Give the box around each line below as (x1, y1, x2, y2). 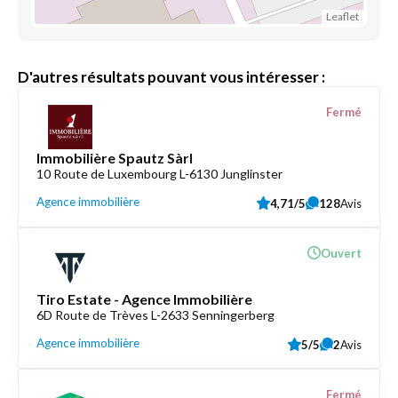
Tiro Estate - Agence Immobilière (36, 291, 252, 307)
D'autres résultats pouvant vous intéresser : (18, 68, 325, 86)
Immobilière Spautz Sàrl (36, 149, 193, 166)
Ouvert (321, 246, 362, 260)
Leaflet (326, 10, 359, 23)
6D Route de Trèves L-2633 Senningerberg (36, 307, 275, 322)
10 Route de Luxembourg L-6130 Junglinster (36, 166, 283, 181)
